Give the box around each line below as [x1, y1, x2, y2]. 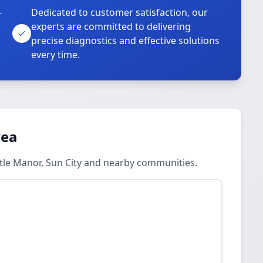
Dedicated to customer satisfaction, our [31, 6, 208, 19]
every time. [31, 48, 80, 61]
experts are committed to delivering [31, 20, 191, 33]
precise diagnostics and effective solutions [31, 34, 220, 47]
